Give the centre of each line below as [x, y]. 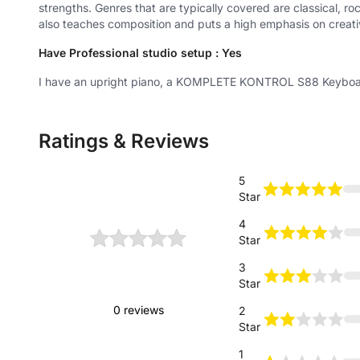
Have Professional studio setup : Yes [140, 53]
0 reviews [138, 310]
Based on [138, 284]
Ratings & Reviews [124, 141]
